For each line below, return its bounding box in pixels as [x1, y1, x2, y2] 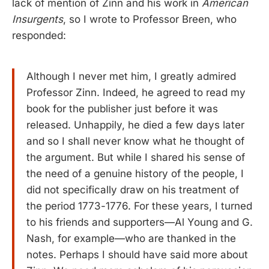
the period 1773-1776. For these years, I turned [26, 199, 252, 212]
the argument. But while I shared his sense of [26, 151, 245, 163]
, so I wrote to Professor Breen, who [63, 13, 237, 26]
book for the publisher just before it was [26, 102, 218, 115]
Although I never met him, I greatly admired [26, 70, 236, 82]
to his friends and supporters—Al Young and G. [26, 216, 253, 228]
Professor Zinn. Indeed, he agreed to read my [26, 86, 246, 98]
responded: [12, 29, 66, 42]
